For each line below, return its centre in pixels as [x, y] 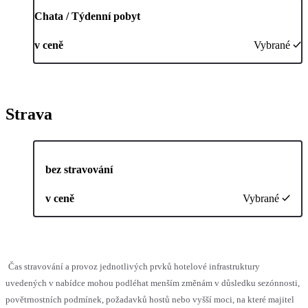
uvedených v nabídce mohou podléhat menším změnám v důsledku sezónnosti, [153, 283]
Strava [29, 114]
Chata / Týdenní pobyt [87, 16]
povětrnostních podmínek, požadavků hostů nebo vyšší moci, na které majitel [150, 300]
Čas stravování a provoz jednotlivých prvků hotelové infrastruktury [134, 267]
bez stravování [79, 170]
